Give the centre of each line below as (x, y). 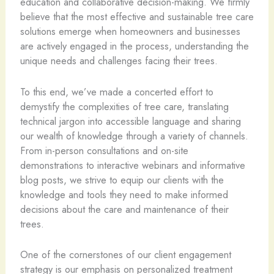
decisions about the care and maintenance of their (124, 209)
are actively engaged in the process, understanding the (134, 46)
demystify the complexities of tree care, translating (124, 106)
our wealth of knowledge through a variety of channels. (134, 135)
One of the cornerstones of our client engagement (125, 254)
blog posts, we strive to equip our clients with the (122, 180)
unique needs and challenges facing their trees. (119, 61)
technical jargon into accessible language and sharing (130, 121)
